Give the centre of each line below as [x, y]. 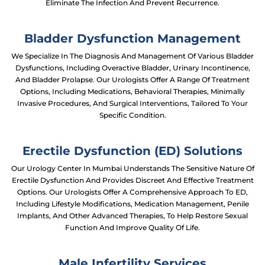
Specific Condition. [132, 115]
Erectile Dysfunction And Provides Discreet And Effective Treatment [132, 180]
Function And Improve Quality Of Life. [132, 227]
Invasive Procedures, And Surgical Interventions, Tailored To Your [132, 103]
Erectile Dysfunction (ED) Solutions [132, 151]
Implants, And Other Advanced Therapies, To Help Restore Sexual [132, 216]
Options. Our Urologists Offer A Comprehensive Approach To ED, [132, 192]
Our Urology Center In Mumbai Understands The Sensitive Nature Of [132, 168]
